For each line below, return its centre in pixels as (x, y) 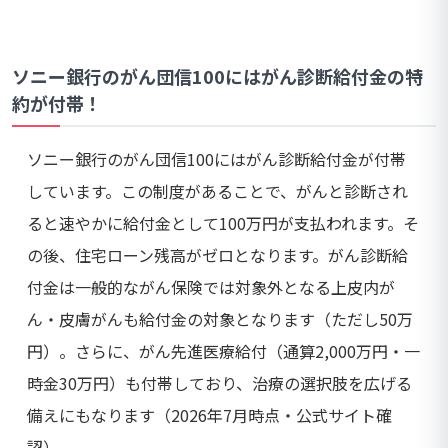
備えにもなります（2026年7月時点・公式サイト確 (209, 415)
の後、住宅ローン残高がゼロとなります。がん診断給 (217, 255)
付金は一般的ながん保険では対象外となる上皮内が (211, 287)
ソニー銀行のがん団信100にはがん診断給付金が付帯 (216, 159)
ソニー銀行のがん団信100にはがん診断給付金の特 (217, 76)
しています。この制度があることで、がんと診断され (217, 191)
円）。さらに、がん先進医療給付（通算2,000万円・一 (223, 351)
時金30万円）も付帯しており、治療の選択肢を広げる (219, 383)
